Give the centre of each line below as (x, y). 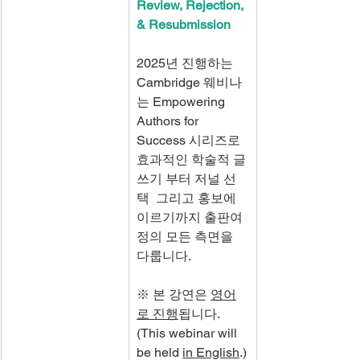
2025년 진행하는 (186, 63)
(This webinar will (188, 333)
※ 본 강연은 (174, 295)
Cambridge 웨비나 (189, 82)
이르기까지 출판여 (190, 217)
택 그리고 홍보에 (188, 198)
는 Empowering (182, 102)
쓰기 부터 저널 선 (186, 179)
